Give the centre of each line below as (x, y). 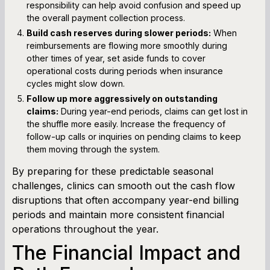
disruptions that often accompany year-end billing (125, 200)
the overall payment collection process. (106, 17)
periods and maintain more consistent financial (118, 214)
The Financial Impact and (126, 253)
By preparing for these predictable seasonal (113, 171)
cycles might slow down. (76, 83)
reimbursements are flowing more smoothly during (127, 45)
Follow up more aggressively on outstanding (122, 98)
